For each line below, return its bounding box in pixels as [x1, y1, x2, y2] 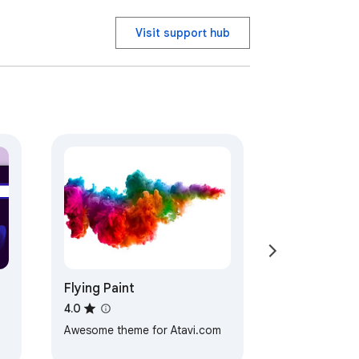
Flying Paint [63, 280, 135, 297]
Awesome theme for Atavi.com [63, 323, 221, 338]
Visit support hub [135, 26, 230, 41]
